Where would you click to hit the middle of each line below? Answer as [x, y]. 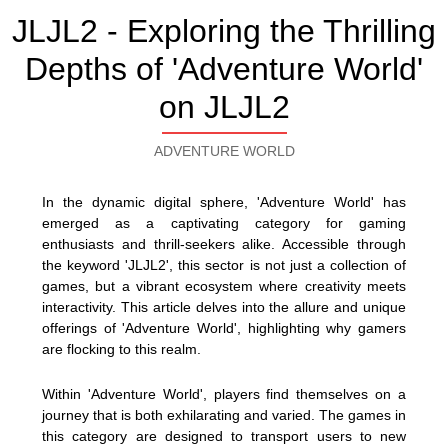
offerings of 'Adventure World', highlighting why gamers [224, 328]
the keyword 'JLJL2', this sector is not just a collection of [224, 265]
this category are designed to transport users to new [224, 435]
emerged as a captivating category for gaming [224, 223]
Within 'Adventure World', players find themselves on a [224, 393]
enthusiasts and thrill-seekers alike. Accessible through [224, 244]
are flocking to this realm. [121, 349]
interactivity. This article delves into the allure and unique [224, 307]
